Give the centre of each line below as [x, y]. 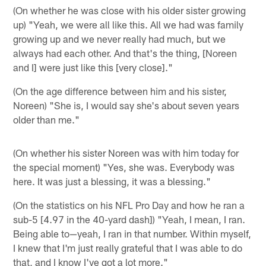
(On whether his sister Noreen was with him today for [126, 152]
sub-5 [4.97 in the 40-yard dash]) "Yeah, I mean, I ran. [129, 219]
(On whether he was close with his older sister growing [130, 10]
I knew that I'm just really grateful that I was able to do [128, 247]
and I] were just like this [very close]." [93, 67]
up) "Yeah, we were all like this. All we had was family [129, 24]
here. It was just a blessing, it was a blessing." [112, 181]
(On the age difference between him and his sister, [120, 91]
